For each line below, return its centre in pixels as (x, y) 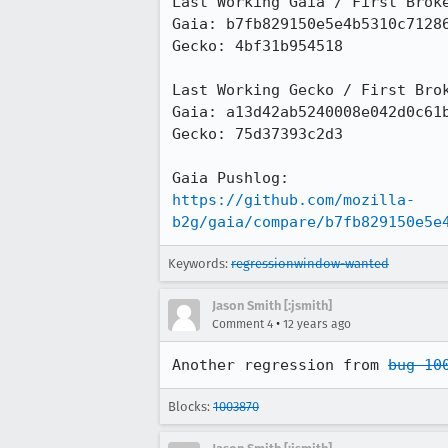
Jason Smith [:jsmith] (272, 305)
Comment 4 (242, 324)
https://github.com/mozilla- (293, 200)
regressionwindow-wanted (310, 263)
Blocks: (190, 406)
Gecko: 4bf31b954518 (257, 46)
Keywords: (199, 263)
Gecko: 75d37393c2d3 (257, 134)
